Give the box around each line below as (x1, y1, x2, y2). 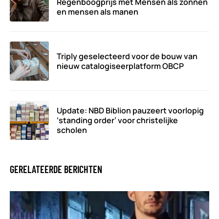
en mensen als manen (57, 6, 138, 17)
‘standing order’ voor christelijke (57, 114, 178, 126)
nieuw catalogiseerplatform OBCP (57, 60, 184, 71)
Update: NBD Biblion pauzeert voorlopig (57, 105, 204, 116)
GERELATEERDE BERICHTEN (10, 163, 102, 175)
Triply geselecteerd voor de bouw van (57, 50, 197, 62)
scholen (57, 124, 87, 135)
